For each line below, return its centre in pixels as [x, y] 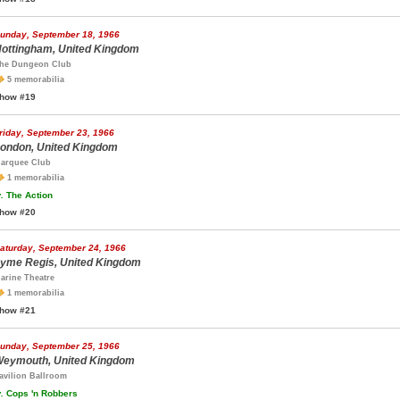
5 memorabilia [34, 79]
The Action [28, 195]
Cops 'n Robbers [41, 393]
